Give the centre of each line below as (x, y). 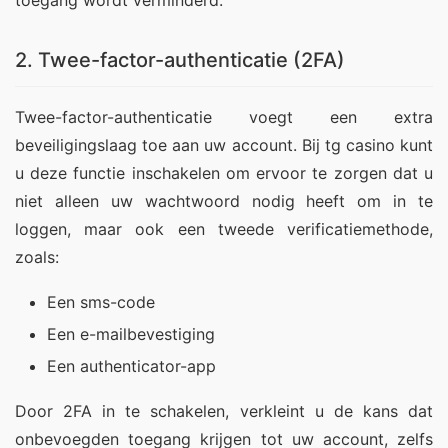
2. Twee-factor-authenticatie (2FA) (180, 60)
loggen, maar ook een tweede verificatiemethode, (224, 229)
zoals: (37, 257)
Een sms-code (101, 302)
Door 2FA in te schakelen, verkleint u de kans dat (224, 411)
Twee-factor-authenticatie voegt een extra (224, 117)
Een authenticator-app (131, 366)
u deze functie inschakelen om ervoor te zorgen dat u (224, 173)
